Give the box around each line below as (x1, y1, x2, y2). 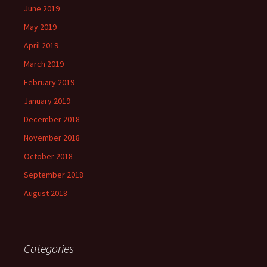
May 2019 (24, 21, 57, 32)
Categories (24, 241, 74, 256)
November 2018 (24, 132, 80, 143)
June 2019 (24, 3, 60, 14)
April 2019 (24, 40, 58, 51)
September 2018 (24, 169, 83, 180)
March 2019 (24, 58, 64, 69)
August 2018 (24, 188, 67, 198)
